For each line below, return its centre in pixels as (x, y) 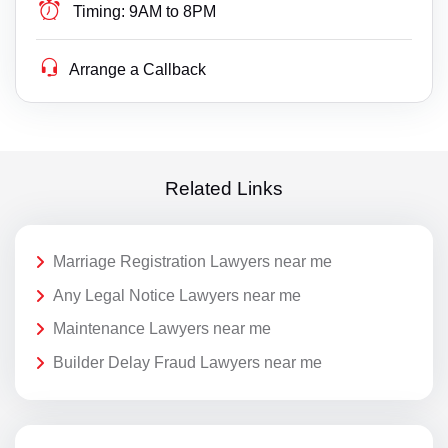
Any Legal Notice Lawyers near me (177, 295)
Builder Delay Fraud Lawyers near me (187, 362)
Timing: (99, 12)
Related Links (224, 188)
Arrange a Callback (138, 70)
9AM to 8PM (173, 12)
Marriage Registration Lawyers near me (192, 262)
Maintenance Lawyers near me (162, 329)
